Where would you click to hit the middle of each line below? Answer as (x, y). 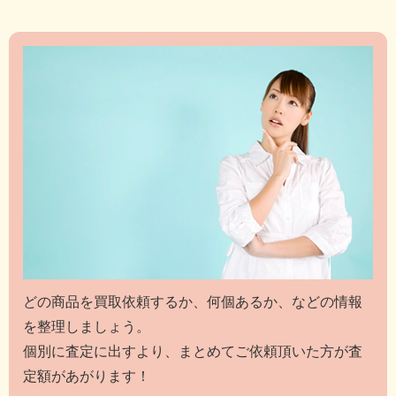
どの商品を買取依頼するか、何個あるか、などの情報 (193, 302)
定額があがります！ (87, 377)
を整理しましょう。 (87, 327)
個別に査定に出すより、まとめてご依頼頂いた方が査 (193, 352)
